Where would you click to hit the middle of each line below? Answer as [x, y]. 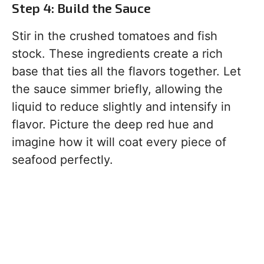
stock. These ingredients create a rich [117, 54]
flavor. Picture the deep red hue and [113, 125]
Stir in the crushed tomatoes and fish [115, 36]
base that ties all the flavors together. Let [126, 72]
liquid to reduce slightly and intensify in [121, 107]
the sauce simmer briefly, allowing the [117, 89]
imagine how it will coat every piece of [119, 142]
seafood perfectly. [62, 160]
